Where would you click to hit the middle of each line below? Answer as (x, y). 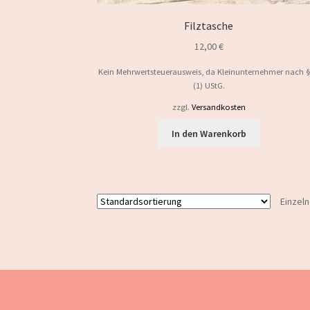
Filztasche (209, 26)
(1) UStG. (209, 86)
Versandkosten (218, 107)
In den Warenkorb (209, 133)
